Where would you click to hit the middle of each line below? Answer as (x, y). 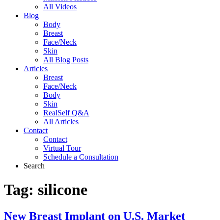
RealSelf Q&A (66, 112)
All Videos (60, 6)
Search (34, 165)
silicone (63, 190)
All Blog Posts (66, 59)
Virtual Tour (62, 148)
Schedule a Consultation (81, 157)
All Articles (61, 121)
